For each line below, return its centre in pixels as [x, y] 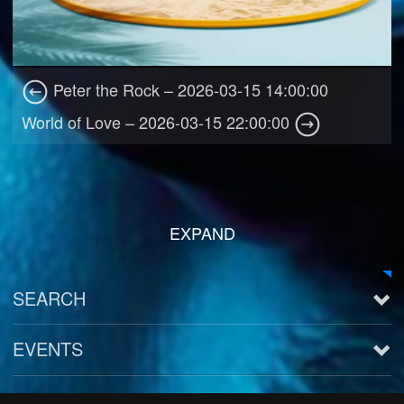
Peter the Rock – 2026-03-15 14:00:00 [189, 90]
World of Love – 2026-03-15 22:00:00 [158, 122]
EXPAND [202, 233]
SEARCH [50, 298]
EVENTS [48, 349]
